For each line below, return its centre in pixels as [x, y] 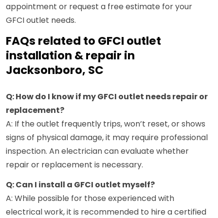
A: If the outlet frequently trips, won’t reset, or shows [106, 124]
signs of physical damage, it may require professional [107, 138]
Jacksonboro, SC [55, 70]
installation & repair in [70, 56]
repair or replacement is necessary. [74, 165]
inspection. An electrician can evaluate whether [97, 151]
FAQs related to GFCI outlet [83, 41]
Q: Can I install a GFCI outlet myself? [80, 185]
